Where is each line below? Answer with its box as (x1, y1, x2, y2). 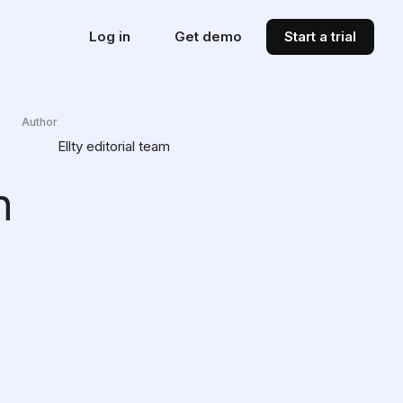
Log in (89, 28, 130, 45)
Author (22, 115, 58, 129)
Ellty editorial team (58, 137, 170, 155)
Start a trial (284, 28, 356, 45)
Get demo (175, 28, 242, 45)
